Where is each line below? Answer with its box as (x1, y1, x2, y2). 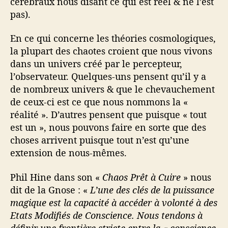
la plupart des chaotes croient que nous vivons (10, 45, 212, 58)
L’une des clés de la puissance (90, 183, 214, 196)
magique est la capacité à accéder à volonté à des (10, 196, 217, 209)
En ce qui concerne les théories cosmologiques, (10, 32, 216, 45)
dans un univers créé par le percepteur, (10, 58, 182, 70)
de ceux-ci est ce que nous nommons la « (10, 96, 188, 108)
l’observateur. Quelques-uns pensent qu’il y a (10, 70, 206, 83)
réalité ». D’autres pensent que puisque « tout (10, 108, 207, 121)
